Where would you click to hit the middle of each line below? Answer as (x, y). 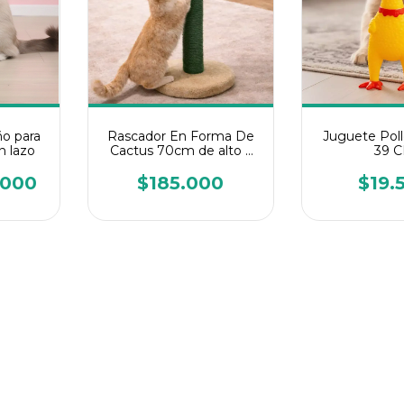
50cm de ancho (180, 165)
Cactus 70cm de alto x (180, 150)
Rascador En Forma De (180, 136)
